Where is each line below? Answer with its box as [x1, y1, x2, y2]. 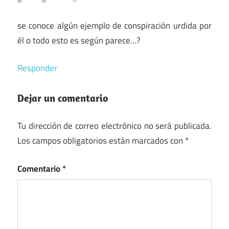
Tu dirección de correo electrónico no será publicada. [17, 119, 212, 133]
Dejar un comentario [17, 91, 108, 104]
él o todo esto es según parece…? [17, 33, 141, 47]
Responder [17, 61, 57, 75]
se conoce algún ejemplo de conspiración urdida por [17, 18, 212, 32]
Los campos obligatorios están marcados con [17, 134, 185, 148]
